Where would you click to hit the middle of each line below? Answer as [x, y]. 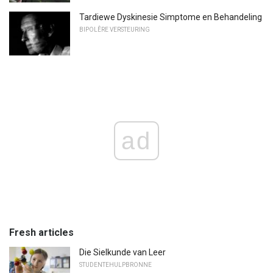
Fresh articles [41, 232]
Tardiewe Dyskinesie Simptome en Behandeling [171, 17]
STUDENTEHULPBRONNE [115, 264]
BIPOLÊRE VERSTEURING [115, 30]
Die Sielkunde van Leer [122, 252]
